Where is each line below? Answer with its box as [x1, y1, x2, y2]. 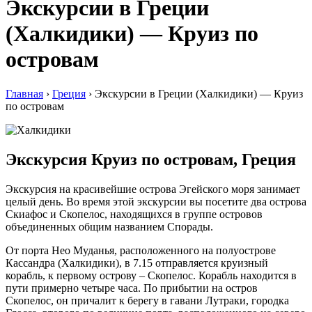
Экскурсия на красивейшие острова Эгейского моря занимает [6, 182, 300, 195]
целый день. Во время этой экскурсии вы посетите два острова [6, 195, 306, 208]
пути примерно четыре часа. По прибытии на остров [6, 281, 258, 294]
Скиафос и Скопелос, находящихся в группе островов [6, 208, 263, 220]
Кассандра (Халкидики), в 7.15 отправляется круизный [6, 256, 268, 269]
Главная [6, 87, 43, 100]
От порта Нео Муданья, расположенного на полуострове [6, 244, 276, 256]
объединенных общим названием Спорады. [6, 220, 213, 233]
